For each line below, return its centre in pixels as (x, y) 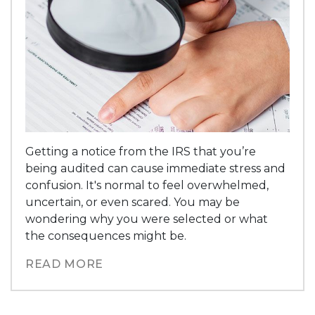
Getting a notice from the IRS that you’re (141, 151)
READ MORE (64, 264)
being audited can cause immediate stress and (156, 168)
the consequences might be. (106, 236)
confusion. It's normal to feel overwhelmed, (147, 185)
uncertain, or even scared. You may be (133, 202)
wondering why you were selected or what (147, 219)
